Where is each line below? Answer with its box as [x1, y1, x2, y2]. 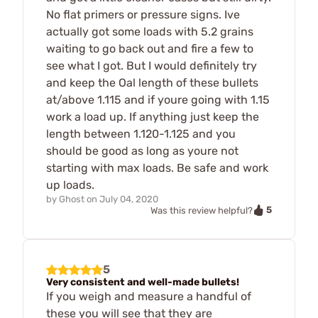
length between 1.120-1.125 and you [46, 126, 236, 141]
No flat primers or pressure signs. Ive [46, 7, 240, 21]
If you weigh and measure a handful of [46, 290, 251, 304]
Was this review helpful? [150, 204, 253, 216]
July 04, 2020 [99, 193, 158, 204]
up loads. [46, 177, 94, 192]
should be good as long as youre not [46, 143, 238, 158]
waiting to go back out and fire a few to [46, 41, 253, 55]
